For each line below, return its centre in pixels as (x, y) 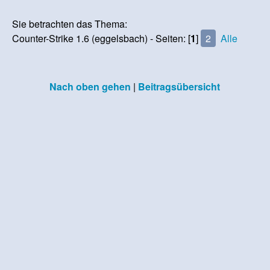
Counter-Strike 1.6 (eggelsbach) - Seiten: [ (102, 38)
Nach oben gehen (90, 86)
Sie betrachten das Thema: (70, 24)
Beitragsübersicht (179, 86)
